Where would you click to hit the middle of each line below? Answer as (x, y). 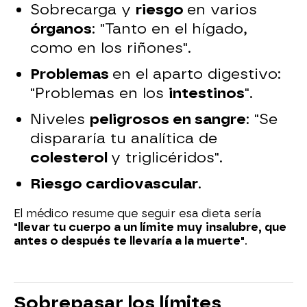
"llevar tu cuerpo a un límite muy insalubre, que (150, 227)
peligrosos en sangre (168, 119)
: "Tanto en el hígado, (170, 28)
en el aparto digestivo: (197, 73)
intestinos (207, 93)
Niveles (60, 119)
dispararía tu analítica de (124, 138)
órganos (61, 28)
